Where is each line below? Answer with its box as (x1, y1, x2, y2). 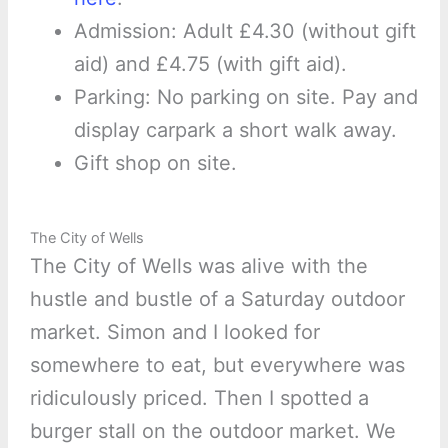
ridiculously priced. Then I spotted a (29, 385, 369, 410)
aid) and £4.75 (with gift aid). (73, 51, 347, 76)
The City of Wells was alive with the (29, 253, 368, 278)
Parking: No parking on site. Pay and (73, 84, 418, 109)
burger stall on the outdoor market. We (29, 418, 396, 443)
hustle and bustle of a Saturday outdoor (29, 286, 405, 311)
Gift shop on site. (73, 150, 237, 175)
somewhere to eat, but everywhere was (29, 352, 405, 377)
